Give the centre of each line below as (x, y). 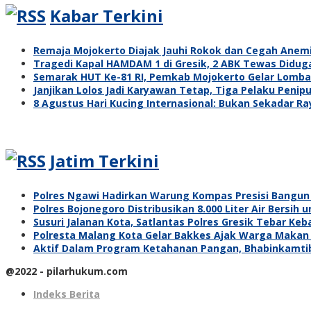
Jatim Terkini (104, 160)
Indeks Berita (67, 294)
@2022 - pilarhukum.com (67, 271)
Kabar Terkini (107, 15)
